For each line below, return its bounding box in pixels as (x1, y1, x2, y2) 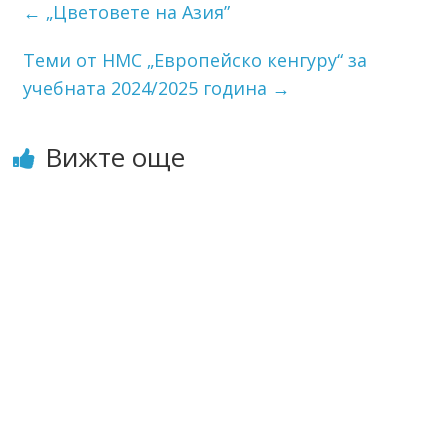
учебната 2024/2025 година (23, 75, 273, 100)
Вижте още (45, 138, 186, 175)
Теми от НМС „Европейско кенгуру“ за (23, 47, 368, 72)
